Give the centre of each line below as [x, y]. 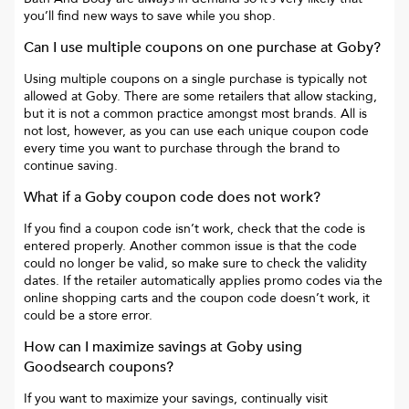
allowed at [55, 97]
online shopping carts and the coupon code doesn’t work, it [197, 299]
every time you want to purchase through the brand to [182, 149]
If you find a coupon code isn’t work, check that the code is [194, 229]
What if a [54, 198]
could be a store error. [88, 316]
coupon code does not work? [221, 198]
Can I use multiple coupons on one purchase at [180, 48]
